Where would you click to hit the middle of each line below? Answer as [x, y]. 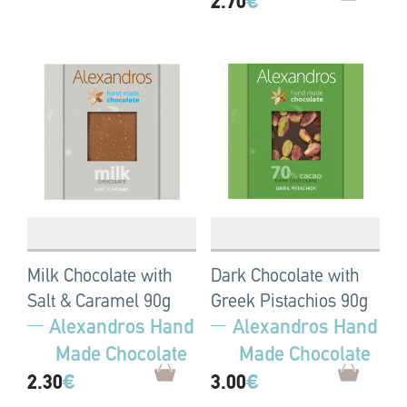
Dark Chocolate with [285, 278]
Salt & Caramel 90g [99, 303]
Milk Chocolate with [99, 278]
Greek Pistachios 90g [289, 303]
